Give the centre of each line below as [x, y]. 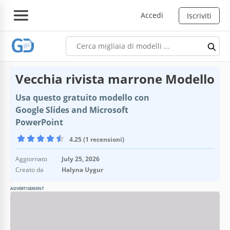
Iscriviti [199, 15]
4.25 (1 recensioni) [97, 139]
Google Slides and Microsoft [72, 110]
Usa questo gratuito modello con [82, 97]
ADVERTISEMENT [27, 188]
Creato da [30, 169]
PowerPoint [39, 122]
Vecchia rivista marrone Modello [115, 79]
